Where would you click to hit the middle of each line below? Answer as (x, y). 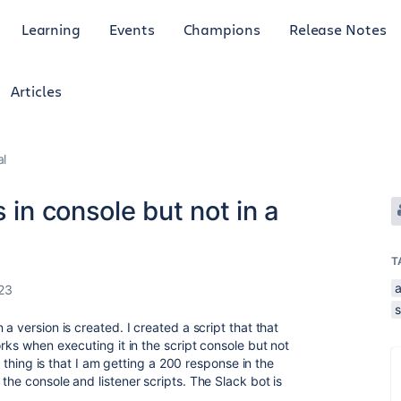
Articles (36, 91)
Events (132, 29)
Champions (222, 29)
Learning (51, 29)
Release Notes (337, 29)
